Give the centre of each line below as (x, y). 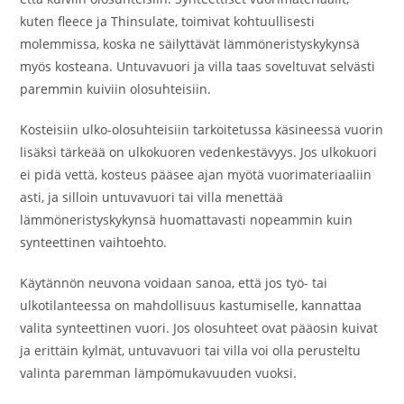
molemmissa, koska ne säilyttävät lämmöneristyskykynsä (190, 44)
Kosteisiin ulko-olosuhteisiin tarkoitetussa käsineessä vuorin (202, 129)
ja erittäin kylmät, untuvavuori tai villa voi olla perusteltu (191, 350)
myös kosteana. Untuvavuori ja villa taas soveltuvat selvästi (198, 66)
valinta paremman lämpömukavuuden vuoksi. (159, 373)
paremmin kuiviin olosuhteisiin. (116, 89)
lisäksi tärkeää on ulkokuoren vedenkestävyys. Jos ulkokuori (199, 152)
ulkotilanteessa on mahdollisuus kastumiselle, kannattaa (191, 305)
